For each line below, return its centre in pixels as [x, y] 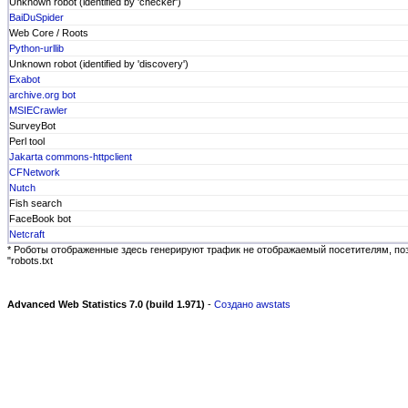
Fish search [36, 203]
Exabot [25, 79]
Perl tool [27, 141]
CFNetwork [35, 172]
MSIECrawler [38, 110]
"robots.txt [30, 260]
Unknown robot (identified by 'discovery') [99, 64]
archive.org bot [42, 95]
